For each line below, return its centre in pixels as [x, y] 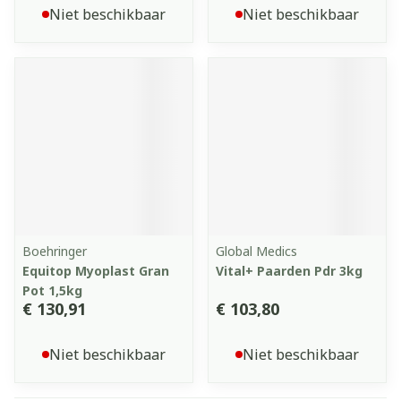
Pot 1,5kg [52, 290]
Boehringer [55, 251]
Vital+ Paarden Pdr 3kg [289, 271]
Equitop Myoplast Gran [96, 271]
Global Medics [256, 251]
